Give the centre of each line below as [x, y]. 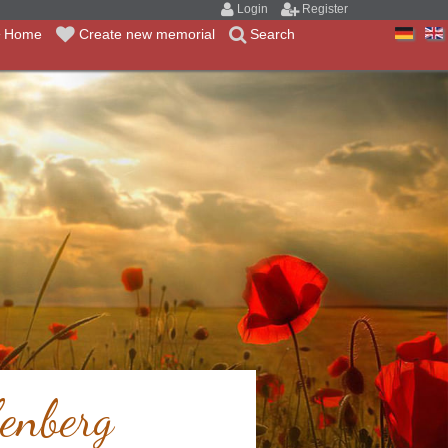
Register [325, 9]
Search [272, 34]
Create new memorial [149, 34]
